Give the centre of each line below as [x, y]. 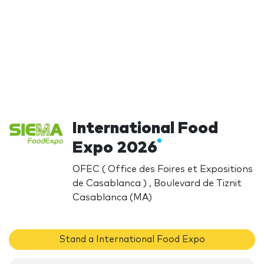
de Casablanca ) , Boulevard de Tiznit [157, 183]
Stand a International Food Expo [132, 239]
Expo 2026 [115, 148]
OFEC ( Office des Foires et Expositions [163, 169]
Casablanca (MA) [113, 197]
